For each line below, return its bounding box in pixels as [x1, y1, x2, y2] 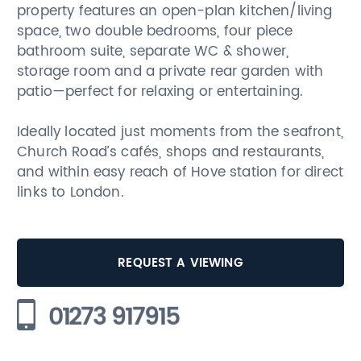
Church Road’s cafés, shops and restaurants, [17, 141, 325, 162]
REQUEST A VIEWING [118, 253, 243, 273]
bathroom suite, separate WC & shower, [17, 40, 289, 61]
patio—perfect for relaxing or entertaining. [17, 81, 304, 102]
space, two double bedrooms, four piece [17, 20, 293, 41]
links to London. [17, 181, 124, 202]
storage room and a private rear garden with [17, 60, 324, 81]
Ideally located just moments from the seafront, [17, 121, 343, 142]
